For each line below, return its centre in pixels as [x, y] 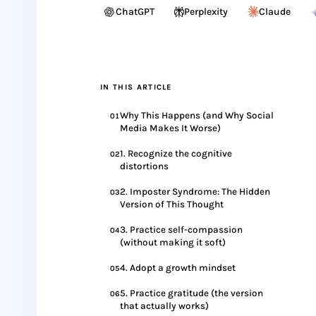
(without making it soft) [173, 242]
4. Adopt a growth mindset [178, 268]
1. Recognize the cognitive [176, 153]
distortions [144, 166]
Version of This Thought [172, 204]
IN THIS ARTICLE [136, 87]
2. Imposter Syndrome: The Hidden [195, 192]
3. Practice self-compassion [181, 230]
